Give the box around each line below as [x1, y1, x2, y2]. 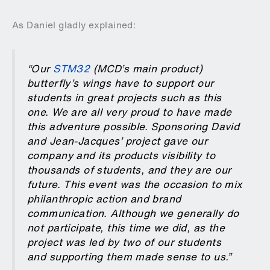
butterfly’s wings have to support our [27, 75, 214, 91]
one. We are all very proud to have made [27, 104, 232, 120]
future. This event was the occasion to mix [27, 177, 243, 192]
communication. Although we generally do [27, 206, 239, 221]
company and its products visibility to [27, 148, 215, 163]
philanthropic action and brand [27, 191, 181, 207]
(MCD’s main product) [90, 61, 203, 77]
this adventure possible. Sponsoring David [27, 119, 240, 134]
